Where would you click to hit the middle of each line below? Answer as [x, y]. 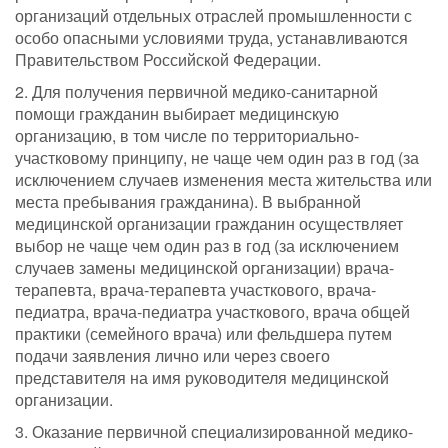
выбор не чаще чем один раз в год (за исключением [207, 246]
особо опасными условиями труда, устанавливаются [211, 38]
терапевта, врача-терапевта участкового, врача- [195, 290]
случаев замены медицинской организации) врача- [204, 268]
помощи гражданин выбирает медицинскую [177, 114]
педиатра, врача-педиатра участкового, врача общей [212, 312]
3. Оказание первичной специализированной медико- [214, 432]
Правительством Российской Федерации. [168, 60]
